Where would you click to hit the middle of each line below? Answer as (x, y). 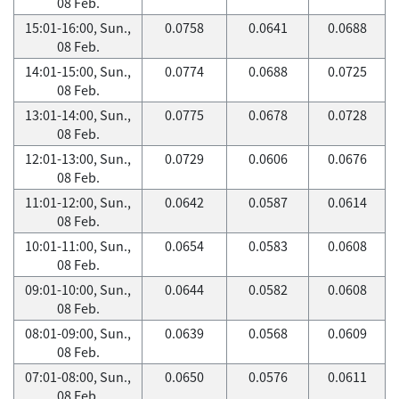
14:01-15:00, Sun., (78, 71)
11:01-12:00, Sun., (78, 202)
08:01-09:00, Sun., (78, 333)
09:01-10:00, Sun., (78, 289)
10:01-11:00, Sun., (78, 246)
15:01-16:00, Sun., (78, 28)
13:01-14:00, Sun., (78, 115)
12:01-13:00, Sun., (78, 159)
